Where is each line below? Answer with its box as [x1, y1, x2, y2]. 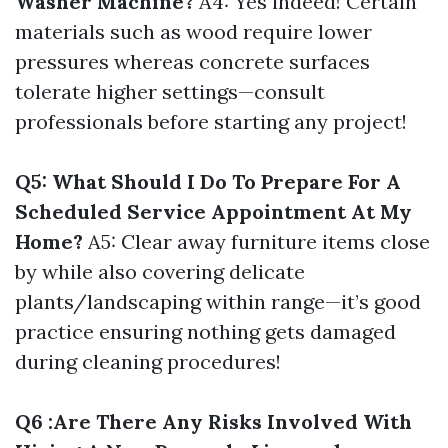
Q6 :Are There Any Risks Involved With [15, 409, 412, 434]
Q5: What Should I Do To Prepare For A [15, 169, 401, 194]
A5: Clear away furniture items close [83, 229, 430, 254]
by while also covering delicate [15, 259, 305, 284]
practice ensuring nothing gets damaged [15, 319, 396, 344]
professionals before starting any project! [15, 109, 407, 134]
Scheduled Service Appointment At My [15, 199, 412, 224]
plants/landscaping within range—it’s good [15, 289, 421, 314]
